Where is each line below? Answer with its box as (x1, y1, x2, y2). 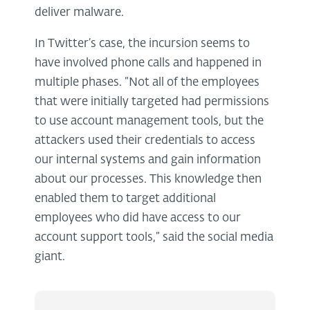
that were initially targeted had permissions (35, 95, 269, 108)
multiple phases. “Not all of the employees (35, 76, 259, 89)
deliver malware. (35, 6, 124, 19)
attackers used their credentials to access (35, 134, 255, 147)
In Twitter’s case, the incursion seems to (35, 37, 250, 50)
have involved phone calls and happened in (35, 57, 262, 69)
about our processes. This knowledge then (35, 173, 262, 185)
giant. (35, 250, 65, 263)
